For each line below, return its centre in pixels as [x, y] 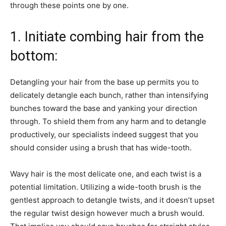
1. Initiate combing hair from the [107, 37]
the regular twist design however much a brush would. [107, 213]
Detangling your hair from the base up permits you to [104, 82]
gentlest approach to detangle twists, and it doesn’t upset [112, 200]
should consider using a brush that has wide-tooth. [101, 148]
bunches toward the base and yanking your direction [104, 108]
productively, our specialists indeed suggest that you [104, 134]
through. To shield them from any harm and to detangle [108, 121]
